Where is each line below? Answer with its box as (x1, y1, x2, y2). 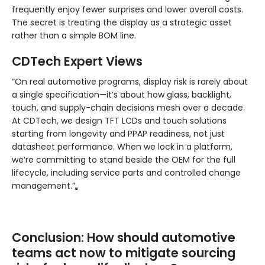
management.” (12, 180, 75, 192)
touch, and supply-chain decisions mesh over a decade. (12, 102, 245, 114)
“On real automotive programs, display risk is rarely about (12, 76, 248, 88)
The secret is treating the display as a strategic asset (12, 17, 232, 29)
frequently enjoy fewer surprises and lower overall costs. (12, 4, 243, 16)
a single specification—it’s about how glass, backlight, (12, 89, 231, 101)
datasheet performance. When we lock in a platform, (12, 141, 232, 153)
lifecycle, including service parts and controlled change (12, 167, 241, 179)
